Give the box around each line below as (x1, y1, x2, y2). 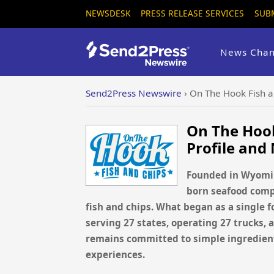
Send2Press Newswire (86, 87, 182, 99)
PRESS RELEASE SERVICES (141, 7, 244, 19)
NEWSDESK (86, 7, 130, 19)
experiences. (86, 248, 145, 261)
